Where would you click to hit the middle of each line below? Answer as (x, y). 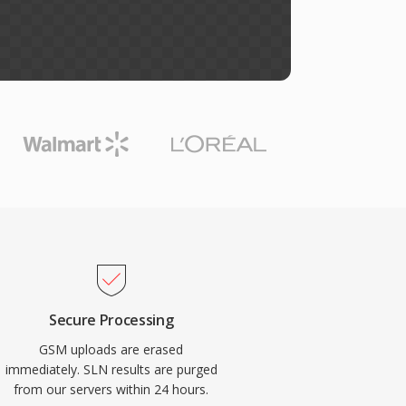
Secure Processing (111, 320)
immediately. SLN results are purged (111, 369)
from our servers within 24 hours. (111, 389)
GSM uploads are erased (111, 349)
